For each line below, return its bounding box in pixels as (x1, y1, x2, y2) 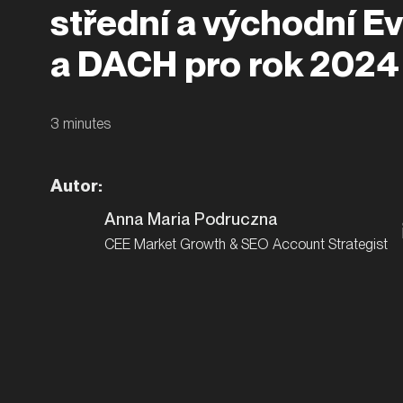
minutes (59, 114, 111, 132)
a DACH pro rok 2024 (50, 41, 399, 85)
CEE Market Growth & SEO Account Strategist (104, 236, 388, 254)
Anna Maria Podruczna (104, 208, 278, 229)
